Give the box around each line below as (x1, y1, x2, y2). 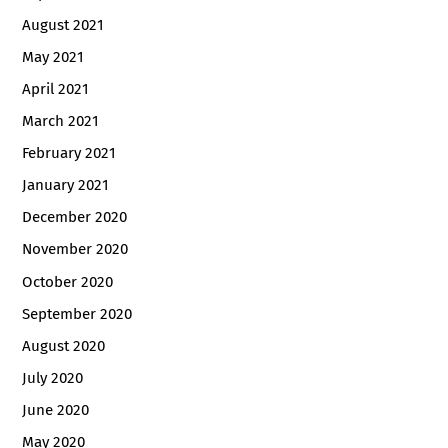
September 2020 (22, 304, 133, 323)
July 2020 (22, 368, 84, 387)
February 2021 (22, 144, 117, 163)
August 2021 (22, 16, 105, 35)
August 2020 (22, 336, 106, 355)
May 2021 (22, 48, 85, 67)
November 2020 (22, 240, 129, 259)
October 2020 (22, 272, 114, 291)
